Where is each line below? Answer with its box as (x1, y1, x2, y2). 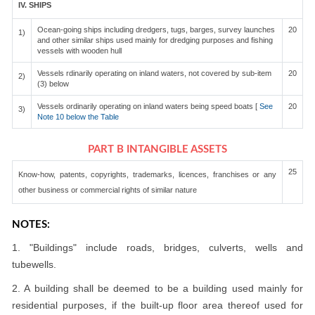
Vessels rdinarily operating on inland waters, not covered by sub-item (37, 69, 271, 77)
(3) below (37, 79, 69, 88)
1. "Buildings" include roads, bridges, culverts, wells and (12, 242, 303, 253)
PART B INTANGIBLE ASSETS (88, 144, 227, 155)
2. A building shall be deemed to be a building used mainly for (12, 283, 303, 294)
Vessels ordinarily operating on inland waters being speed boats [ (37, 102, 257, 110)
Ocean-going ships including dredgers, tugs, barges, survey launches (37, 25, 275, 34)
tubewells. (12, 259, 56, 270)
